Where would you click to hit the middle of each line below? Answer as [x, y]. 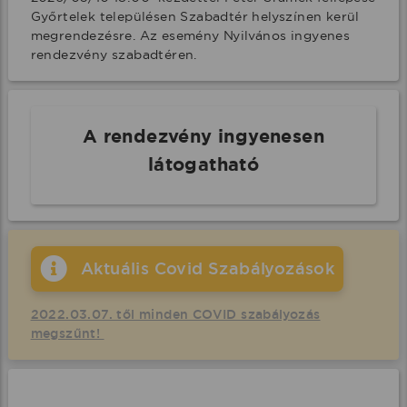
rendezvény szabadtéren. [114, 55]
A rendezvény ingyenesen [203, 136]
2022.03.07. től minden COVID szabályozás [175, 314]
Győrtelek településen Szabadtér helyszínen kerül [195, 16]
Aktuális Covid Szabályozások [208, 268]
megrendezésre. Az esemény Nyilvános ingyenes [190, 35]
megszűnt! [67, 333]
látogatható [203, 164]
